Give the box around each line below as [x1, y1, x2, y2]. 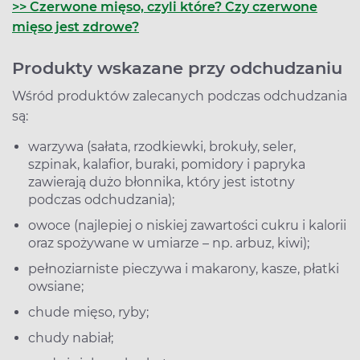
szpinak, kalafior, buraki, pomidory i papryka [28, 156, 305, 172]
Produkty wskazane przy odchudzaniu [12, 57, 342, 78]
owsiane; [28, 278, 84, 294]
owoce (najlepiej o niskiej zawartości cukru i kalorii [28, 217, 346, 233]
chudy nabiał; [28, 329, 113, 346]
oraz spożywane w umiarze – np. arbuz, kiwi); [28, 235, 309, 251]
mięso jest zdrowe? [12, 18, 139, 35]
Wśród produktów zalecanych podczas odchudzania [12, 88, 347, 104]
